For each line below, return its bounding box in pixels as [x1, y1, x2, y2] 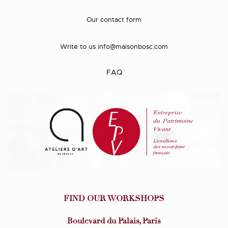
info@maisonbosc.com [98, 42, 168, 51]
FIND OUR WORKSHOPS [64, 193, 164, 204]
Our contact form [87, 15, 141, 24]
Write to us [60, 42, 96, 51]
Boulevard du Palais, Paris [67, 216, 161, 226]
